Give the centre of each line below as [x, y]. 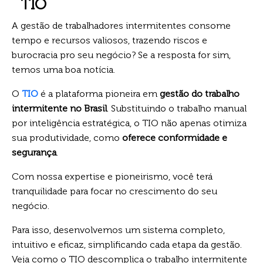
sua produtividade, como [67, 137]
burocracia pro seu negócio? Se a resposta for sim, [121, 55]
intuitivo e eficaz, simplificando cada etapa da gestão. [127, 244]
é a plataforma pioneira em [99, 93]
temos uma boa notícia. [63, 69]
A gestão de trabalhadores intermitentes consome [121, 25]
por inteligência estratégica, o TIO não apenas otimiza [129, 123]
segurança [34, 152]
